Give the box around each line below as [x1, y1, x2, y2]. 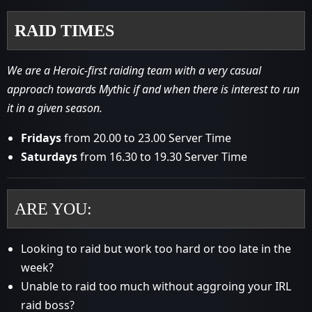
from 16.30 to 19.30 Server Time [77, 149, 247, 164]
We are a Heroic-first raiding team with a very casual [7, 63, 261, 78]
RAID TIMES [15, 22, 114, 40]
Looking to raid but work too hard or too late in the [21, 241, 291, 256]
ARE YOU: [15, 200, 92, 218]
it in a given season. [7, 100, 102, 116]
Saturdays [21, 149, 77, 164]
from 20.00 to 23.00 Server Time [61, 130, 231, 146]
